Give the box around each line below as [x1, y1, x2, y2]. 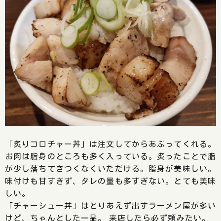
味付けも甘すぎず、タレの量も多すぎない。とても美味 [5, 175, 216, 187]
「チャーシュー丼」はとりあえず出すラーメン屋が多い [5, 200, 216, 212]
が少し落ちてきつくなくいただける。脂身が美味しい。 [5, 163, 216, 175]
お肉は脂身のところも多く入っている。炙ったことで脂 [5, 150, 216, 162]
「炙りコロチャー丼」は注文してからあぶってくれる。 [5, 138, 216, 150]
